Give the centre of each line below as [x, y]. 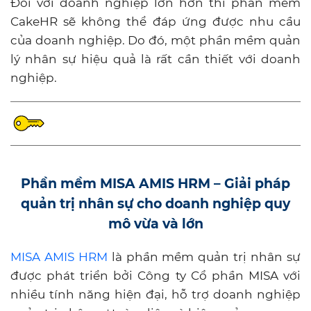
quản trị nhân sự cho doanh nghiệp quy [155, 204]
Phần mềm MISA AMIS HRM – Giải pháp [155, 184]
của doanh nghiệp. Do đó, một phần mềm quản [155, 41]
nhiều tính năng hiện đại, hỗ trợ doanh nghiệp [155, 295]
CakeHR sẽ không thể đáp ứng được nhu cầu [155, 22]
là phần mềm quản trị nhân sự [204, 257]
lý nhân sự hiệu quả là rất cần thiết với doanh [155, 59]
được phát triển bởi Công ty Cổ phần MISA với [155, 276]
